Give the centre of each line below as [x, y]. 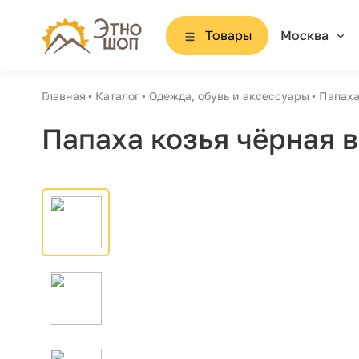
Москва [304, 35]
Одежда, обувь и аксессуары [229, 96]
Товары [228, 35]
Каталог [117, 96]
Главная [64, 96]
